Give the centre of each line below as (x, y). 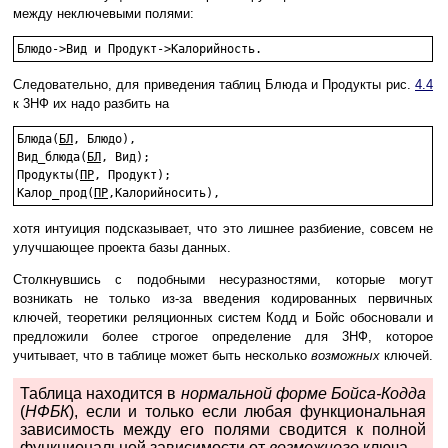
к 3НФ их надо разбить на (91, 104)
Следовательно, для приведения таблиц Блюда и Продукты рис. (214, 85)
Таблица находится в (100, 394)
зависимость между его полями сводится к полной (223, 430)
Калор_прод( (55, 193)
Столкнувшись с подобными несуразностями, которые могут (223, 280)
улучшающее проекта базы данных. (122, 248)
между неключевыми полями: (103, 14)
